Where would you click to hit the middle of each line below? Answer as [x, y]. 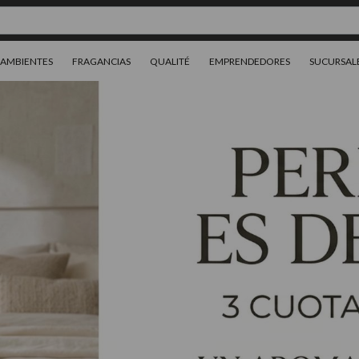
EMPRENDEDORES [250, 61]
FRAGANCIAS [102, 61]
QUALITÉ [170, 61]
